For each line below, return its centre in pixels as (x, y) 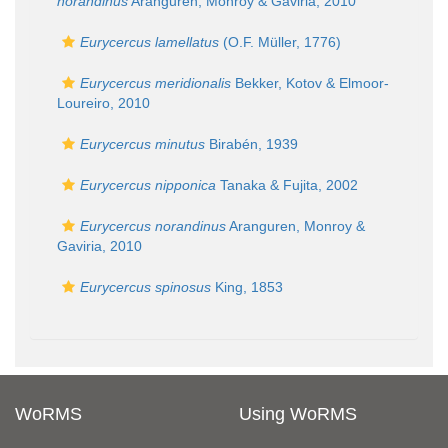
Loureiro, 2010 (103, 103)
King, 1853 (247, 287)
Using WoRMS (298, 414)
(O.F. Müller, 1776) (280, 42)
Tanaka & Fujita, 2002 (287, 185)
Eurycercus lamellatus (149, 42)
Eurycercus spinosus (145, 287)
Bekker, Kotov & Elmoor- (310, 83)
